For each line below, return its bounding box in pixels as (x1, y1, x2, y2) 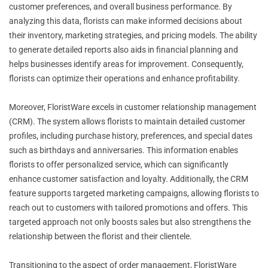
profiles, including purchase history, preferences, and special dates (9, 130, 252, 141)
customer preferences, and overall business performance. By (9, 1, 232, 11)
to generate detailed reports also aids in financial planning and (9, 44, 238, 54)
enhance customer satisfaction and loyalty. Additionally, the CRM (9, 173, 248, 184)
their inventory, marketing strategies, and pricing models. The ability (9, 30, 257, 40)
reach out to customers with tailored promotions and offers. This (9, 202, 248, 212)
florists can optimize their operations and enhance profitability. (9, 73, 240, 83)
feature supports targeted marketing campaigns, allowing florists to (9, 188, 259, 198)
